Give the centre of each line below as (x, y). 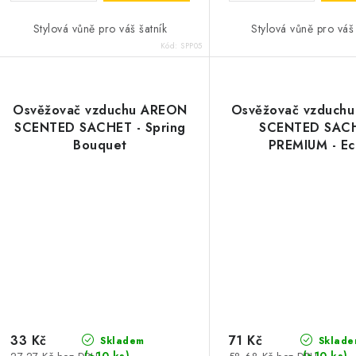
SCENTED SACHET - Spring (100, 128)
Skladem (120, 341)
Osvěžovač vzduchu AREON (100, 110)
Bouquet (100, 145)
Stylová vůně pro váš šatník (100, 29)
